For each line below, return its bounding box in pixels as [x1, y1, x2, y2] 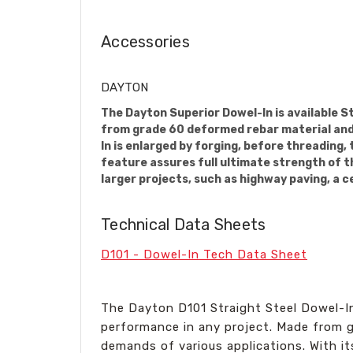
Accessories [101, 32, 190, 51]
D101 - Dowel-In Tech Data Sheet [101, 247, 307, 262]
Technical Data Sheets [101, 214, 266, 234]
